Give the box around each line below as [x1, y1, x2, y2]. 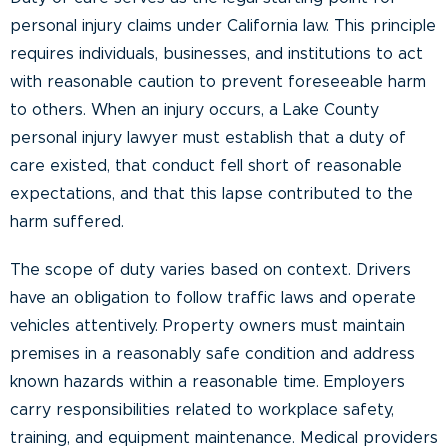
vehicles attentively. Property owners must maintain [10, 317, 405, 334]
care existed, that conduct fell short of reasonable [10, 157, 402, 174]
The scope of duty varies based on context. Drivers [10, 261, 411, 278]
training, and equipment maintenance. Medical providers [10, 429, 438, 446]
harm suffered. [10, 213, 124, 230]
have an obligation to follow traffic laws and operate [10, 289, 416, 306]
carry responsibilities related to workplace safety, [10, 401, 394, 418]
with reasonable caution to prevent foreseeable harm [10, 73, 426, 90]
